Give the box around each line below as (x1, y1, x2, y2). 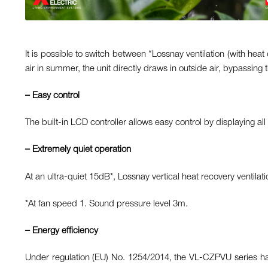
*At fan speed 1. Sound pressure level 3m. (25, 199, 188, 208)
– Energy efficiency (25, 227, 98, 236)
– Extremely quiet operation (25, 145, 131, 154)
